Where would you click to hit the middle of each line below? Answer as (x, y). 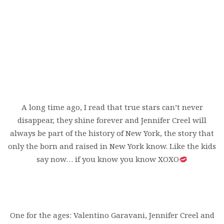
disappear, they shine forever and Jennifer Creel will (112, 120)
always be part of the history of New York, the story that (112, 133)
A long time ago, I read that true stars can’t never (112, 107)
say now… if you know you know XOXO (107, 159)
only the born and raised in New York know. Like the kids (112, 146)
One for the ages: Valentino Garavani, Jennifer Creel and (112, 215)
